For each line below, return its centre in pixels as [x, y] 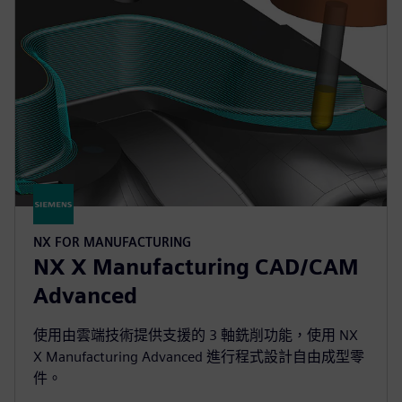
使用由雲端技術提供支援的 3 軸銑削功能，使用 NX [196, 336]
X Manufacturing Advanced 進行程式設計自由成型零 [199, 357]
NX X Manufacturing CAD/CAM [196, 267]
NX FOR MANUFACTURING [112, 242]
